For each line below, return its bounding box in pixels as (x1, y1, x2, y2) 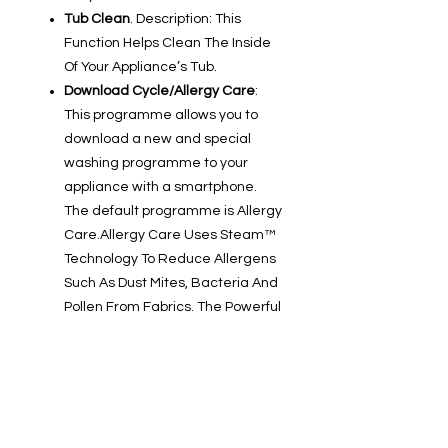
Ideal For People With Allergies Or (64, 396, 279, 411)
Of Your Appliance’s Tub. (64, 60, 217, 75)
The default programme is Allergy (64, 204, 282, 219)
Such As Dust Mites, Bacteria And (64, 276, 278, 291)
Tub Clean (64, 12, 130, 27)
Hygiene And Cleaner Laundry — (64, 372, 278, 387)
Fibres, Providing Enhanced (64, 348, 240, 363)
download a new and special (64, 132, 251, 147)
